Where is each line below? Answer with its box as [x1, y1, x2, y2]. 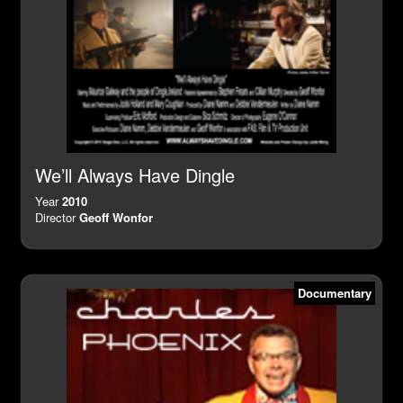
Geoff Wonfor [79, 208, 153, 226]
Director [35, 208, 79, 226]
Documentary [298, 283, 372, 301]
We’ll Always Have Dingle [35, 161, 235, 188]
